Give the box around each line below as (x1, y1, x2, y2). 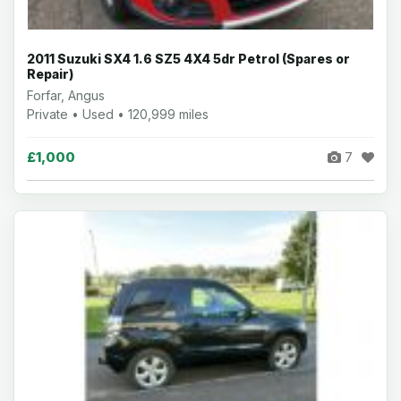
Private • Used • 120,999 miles (27, 107, 209, 122)
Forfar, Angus (27, 88, 105, 103)
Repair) (27, 66, 73, 81)
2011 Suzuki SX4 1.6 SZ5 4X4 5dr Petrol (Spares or (27, 51, 350, 66)
